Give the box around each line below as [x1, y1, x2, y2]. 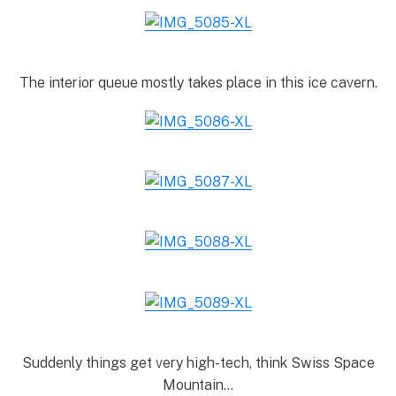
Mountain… [163, 376, 233, 393]
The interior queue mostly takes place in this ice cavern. [19, 73, 377, 91]
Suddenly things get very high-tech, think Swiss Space [21, 354, 375, 371]
